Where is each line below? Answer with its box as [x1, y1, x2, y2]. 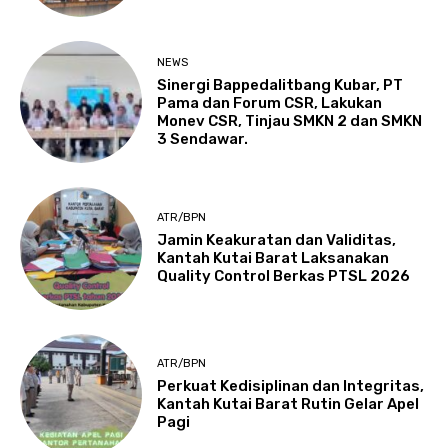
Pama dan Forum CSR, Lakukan [157, 93, 383, 112]
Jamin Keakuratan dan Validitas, [157, 230, 397, 249]
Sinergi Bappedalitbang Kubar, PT [157, 75, 404, 94]
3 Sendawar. [157, 129, 249, 148]
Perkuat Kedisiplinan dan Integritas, [157, 377, 425, 396]
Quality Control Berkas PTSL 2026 [157, 266, 411, 285]
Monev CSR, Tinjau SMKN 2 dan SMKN [157, 111, 423, 130]
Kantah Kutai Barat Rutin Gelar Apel [157, 395, 420, 414]
